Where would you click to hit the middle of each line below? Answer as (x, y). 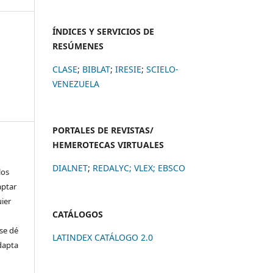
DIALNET (70, 168)
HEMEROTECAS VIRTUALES (108, 144)
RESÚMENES (78, 46)
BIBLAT (96, 69)
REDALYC (111, 168)
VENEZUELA (76, 83)
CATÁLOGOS (78, 214)
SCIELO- (162, 69)
